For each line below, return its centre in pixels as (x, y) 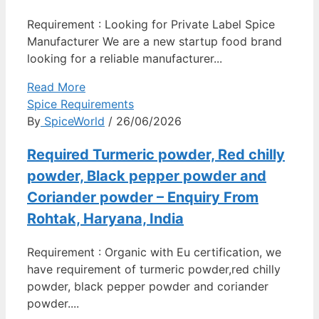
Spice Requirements (80, 104)
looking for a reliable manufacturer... (125, 58)
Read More (56, 87)
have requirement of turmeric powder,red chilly (154, 269)
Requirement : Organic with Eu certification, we (154, 252)
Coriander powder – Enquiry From (143, 197)
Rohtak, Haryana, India (105, 219)
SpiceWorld (73, 121)
